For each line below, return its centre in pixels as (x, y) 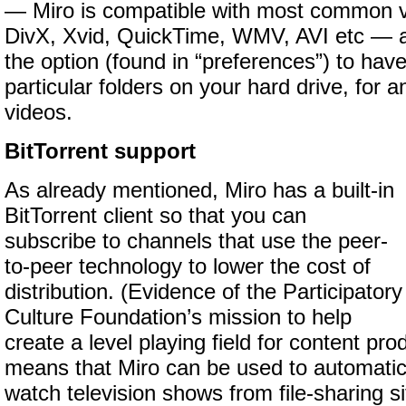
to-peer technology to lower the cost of (188, 266)
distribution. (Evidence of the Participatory (203, 292)
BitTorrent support (100, 151)
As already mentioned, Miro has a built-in (199, 190)
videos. (39, 112)
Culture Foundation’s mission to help (178, 317)
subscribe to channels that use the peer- (196, 241)
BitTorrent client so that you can (155, 216)
